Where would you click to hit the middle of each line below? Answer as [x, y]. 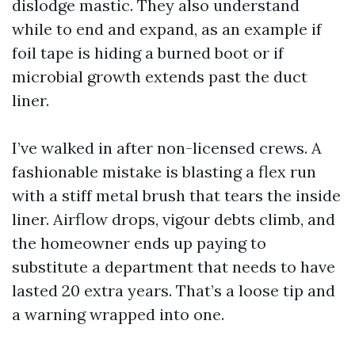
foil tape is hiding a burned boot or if [148, 53]
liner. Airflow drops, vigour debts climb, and [174, 219]
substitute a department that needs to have [174, 267]
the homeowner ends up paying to [139, 243]
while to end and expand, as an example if [167, 29]
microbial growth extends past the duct [160, 77]
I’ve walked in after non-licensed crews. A [167, 148]
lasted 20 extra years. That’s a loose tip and [174, 291]
